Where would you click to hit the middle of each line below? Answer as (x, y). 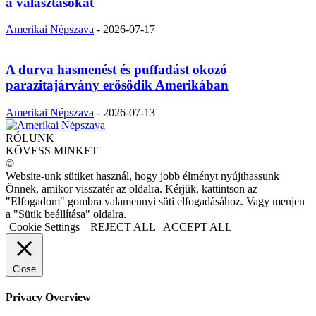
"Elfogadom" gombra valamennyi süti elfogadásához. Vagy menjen (155, 201)
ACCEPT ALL (197, 226)
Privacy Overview (48, 297)
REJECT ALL (123, 226)
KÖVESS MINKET (52, 150)
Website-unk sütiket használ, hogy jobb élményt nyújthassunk (142, 176)
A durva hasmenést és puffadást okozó (116, 69)
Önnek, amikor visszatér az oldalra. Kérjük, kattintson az (132, 188)
